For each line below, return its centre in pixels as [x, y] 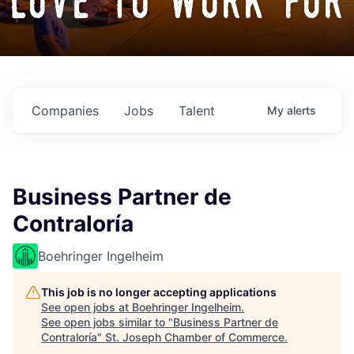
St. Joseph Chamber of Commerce [195, 337]
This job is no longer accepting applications [159, 292]
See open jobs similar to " [107, 322]
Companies [65, 111]
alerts [301, 111]
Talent [197, 111]
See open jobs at [87, 307]
